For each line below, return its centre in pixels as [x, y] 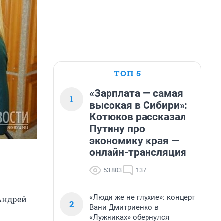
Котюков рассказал [138, 117]
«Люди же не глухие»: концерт [142, 197]
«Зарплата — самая [136, 93]
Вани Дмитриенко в [124, 207]
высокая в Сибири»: [138, 105]
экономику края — [134, 141]
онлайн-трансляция [138, 152]
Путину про [117, 129]
